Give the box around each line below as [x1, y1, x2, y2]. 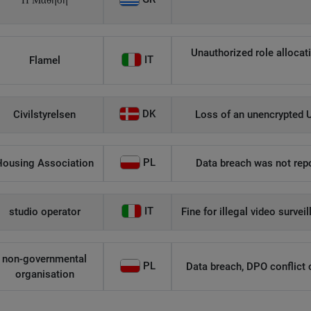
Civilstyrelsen [13, 108, 76, 121]
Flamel [28, 54, 60, 67]
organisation [15, 268, 74, 280]
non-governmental [2, 253, 87, 265]
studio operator [8, 205, 81, 218]
